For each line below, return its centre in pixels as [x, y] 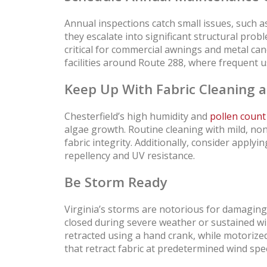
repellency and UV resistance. [129, 155]
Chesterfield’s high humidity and [137, 116]
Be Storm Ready [116, 182]
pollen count [237, 116]
